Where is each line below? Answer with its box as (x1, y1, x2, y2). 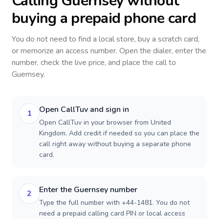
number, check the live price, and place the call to (12, 57, 176, 68)
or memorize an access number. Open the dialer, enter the (12, 45, 206, 56)
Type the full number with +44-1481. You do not (39, 198, 190, 207)
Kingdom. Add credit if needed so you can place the (39, 129, 199, 138)
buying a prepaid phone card (12, 8, 196, 28)
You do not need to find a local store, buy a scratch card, (12, 34, 199, 44)
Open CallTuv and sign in (39, 104, 129, 115)
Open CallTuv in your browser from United (39, 118, 171, 127)
